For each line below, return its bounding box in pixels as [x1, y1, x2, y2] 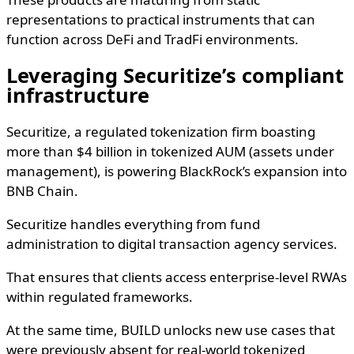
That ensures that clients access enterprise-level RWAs [6, 268, 347, 287]
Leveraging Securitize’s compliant [6, 61, 344, 88]
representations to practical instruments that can [6, 9, 315, 28]
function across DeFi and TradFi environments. [6, 29, 299, 48]
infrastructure [6, 81, 149, 108]
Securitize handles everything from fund [6, 215, 260, 234]
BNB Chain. [6, 182, 78, 201]
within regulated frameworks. [6, 288, 193, 307]
